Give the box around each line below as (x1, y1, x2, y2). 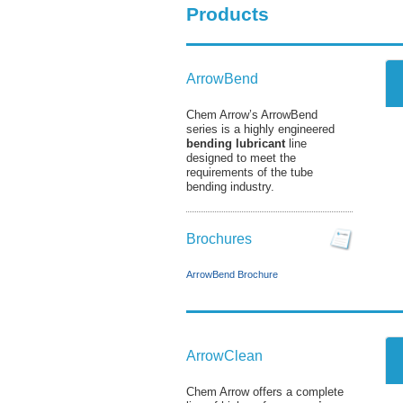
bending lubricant (186, 137, 285, 150)
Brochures (186, 230, 252, 246)
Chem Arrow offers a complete (186, 385, 344, 399)
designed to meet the (186, 151, 296, 165)
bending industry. (186, 180, 274, 193)
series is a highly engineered (186, 122, 335, 136)
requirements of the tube (186, 166, 313, 179)
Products (186, 4, 269, 25)
